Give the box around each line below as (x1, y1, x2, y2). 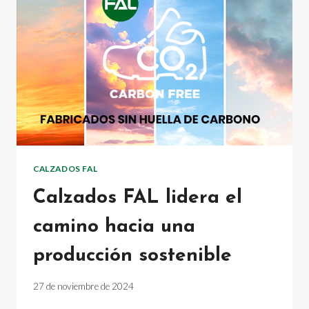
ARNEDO (81, 44, 126, 56)
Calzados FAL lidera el (33, 188, 242, 208)
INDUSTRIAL (81, 15, 143, 27)
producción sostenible (33, 246, 232, 266)
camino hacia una (33, 217, 195, 237)
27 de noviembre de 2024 (33, 281, 134, 292)
